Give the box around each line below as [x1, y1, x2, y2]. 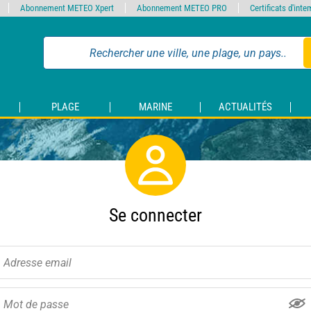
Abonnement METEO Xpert [20, 3, 114, 13]
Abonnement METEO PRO [137, 3, 227, 13]
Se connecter [109, 205, 202, 226]
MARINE [138, 101, 172, 114]
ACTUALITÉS [219, 101, 272, 114]
